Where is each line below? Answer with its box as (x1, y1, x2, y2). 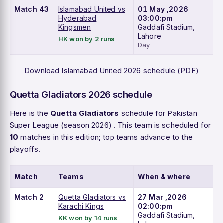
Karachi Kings (58, 202, 104, 211)
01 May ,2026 (138, 5, 188, 14)
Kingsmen (58, 23, 91, 32)
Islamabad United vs (58, 5, 125, 14)
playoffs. (10, 144, 41, 154)
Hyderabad (58, 14, 97, 23)
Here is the (10, 109, 50, 118)
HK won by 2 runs (58, 35, 115, 43)
